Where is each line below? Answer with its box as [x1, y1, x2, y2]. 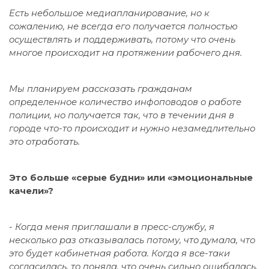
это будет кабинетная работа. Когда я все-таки [9, 247, 230, 259]
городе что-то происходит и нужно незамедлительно [9, 122, 255, 134]
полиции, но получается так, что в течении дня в [9, 109, 234, 121]
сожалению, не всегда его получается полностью [9, 20, 238, 32]
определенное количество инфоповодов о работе [9, 96, 241, 107]
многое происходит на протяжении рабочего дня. [9, 47, 244, 58]
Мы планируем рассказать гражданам [9, 83, 192, 94]
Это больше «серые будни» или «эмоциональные [9, 172, 253, 183]
